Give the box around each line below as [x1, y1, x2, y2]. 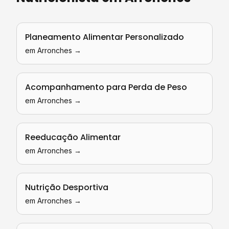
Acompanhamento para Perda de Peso [25, 81, 187, 93]
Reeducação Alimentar [25, 131, 121, 143]
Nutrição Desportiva [25, 181, 108, 193]
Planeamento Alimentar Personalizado [25, 31, 184, 43]
